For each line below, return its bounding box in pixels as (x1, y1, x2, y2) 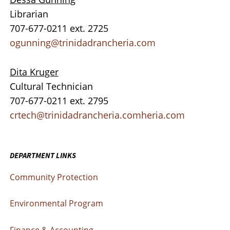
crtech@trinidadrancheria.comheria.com (10, 108, 185, 121)
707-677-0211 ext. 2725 (10, 22, 108, 34)
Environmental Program (10, 198, 103, 209)
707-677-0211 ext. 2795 (10, 94, 108, 107)
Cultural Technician (10, 80, 93, 92)
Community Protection (10, 171, 98, 183)
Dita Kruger (10, 65, 59, 78)
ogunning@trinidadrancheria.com (10, 36, 156, 49)
